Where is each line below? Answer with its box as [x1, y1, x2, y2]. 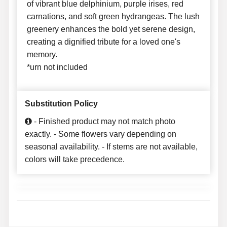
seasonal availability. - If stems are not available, [24, 142, 198, 152]
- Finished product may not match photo [31, 117, 175, 126]
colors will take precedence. [24, 155, 125, 164]
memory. [26, 50, 57, 59]
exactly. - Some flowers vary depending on [24, 130, 176, 139]
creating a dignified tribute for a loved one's [26, 37, 180, 47]
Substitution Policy [24, 99, 98, 108]
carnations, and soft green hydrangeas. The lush [26, 12, 200, 21]
